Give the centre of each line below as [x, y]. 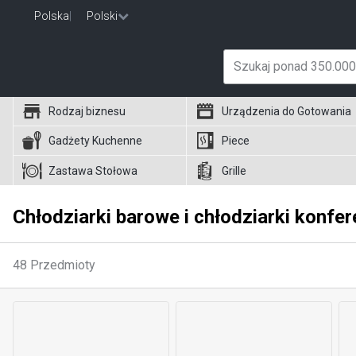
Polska [52, 16]
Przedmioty [63, 265]
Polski [102, 16]
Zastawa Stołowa [93, 170]
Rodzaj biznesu [87, 111]
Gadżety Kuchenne [95, 141]
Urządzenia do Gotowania [287, 111]
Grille [234, 170]
